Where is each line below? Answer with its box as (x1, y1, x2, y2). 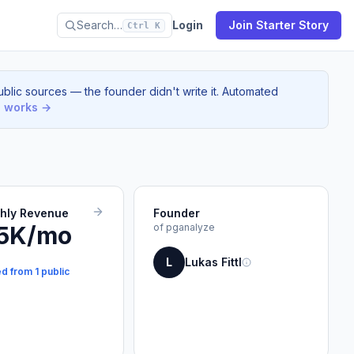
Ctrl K (127, 20, 160, 31)
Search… (77, 18, 122, 32)
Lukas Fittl (185, 255, 242, 269)
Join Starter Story (228, 18, 329, 32)
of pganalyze (153, 221, 215, 233)
